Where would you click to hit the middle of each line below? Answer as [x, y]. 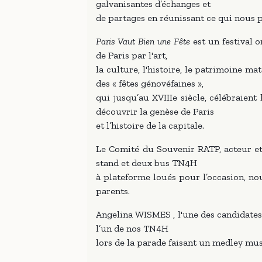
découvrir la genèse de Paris [155, 111]
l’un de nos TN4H [132, 228]
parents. [113, 191]
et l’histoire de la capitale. [150, 125]
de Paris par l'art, [132, 55]
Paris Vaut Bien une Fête [143, 41]
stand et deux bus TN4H [147, 163]
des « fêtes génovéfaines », [150, 83]
